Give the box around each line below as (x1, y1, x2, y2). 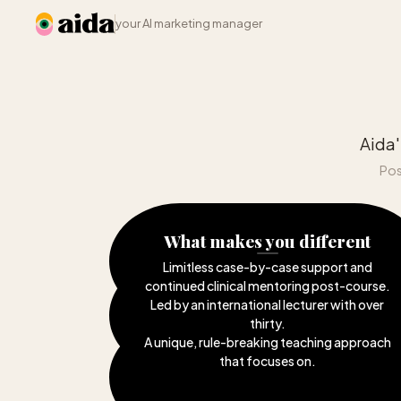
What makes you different (164, 228, 371, 252)
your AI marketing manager (115, 16, 262, 31)
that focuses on (218, 352, 311, 369)
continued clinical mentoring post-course (144, 277, 386, 294)
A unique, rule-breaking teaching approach (143, 333, 391, 350)
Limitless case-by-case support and (162, 258, 372, 275)
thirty (249, 314, 281, 331)
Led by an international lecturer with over (150, 295, 385, 312)
